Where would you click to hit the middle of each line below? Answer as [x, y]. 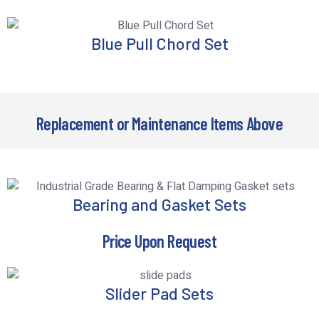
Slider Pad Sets [159, 293]
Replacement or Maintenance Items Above [159, 123]
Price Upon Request [159, 241]
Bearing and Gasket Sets [159, 204]
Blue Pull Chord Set [159, 44]
